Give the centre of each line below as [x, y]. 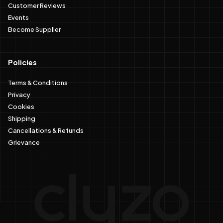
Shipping [22, 118]
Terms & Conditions [38, 82]
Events [18, 17]
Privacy [19, 94]
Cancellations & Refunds [46, 130]
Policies [22, 62]
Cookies [21, 106]
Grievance [24, 142]
